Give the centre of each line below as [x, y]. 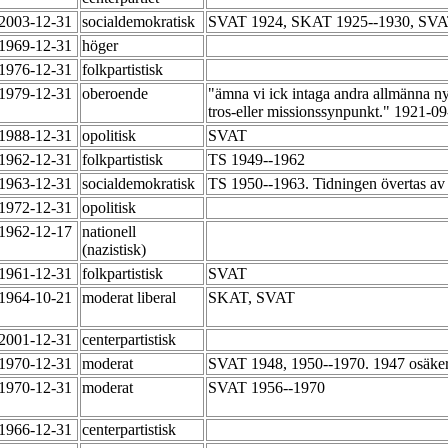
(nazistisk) [116, 250]
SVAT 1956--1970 [268, 388]
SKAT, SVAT [253, 298]
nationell [109, 232]
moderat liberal [131, 298]
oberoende [117, 94]
